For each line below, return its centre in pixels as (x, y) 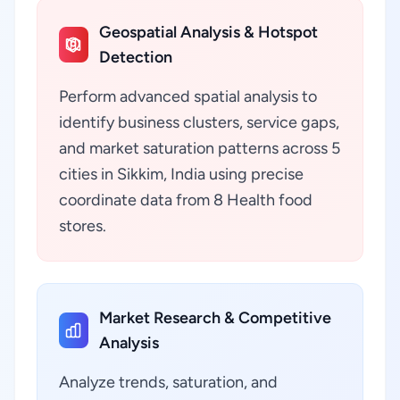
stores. (83, 226)
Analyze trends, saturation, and (168, 382)
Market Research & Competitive (215, 318)
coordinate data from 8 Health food (186, 200)
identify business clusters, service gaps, (199, 122)
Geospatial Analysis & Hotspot (208, 32)
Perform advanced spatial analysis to (188, 96)
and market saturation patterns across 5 (200, 148)
